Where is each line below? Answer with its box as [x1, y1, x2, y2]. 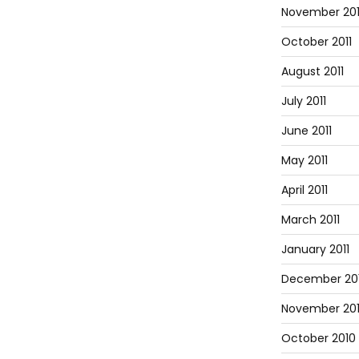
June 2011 [280, 122, 332, 139]
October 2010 [280, 329, 356, 346]
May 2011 [280, 151, 328, 168]
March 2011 [280, 211, 340, 228]
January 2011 [280, 240, 349, 257]
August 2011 [280, 63, 344, 79]
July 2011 [280, 92, 326, 109]
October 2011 [280, 33, 352, 50]
